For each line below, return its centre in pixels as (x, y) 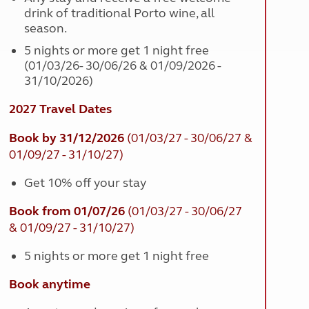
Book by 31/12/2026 (66, 138)
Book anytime (49, 284)
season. (46, 28)
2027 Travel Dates (60, 109)
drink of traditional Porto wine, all (120, 13)
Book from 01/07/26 (67, 211)
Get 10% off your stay (86, 183)
